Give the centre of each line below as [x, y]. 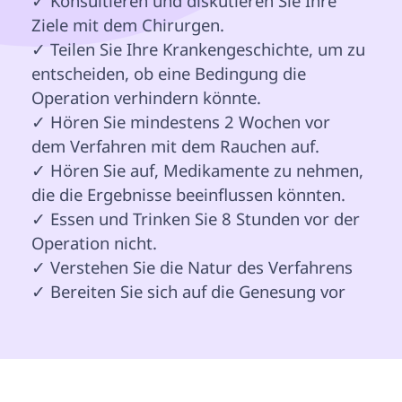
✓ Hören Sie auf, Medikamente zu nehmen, [200, 170]
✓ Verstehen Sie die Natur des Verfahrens [192, 267]
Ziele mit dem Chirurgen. [128, 25]
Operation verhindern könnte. [146, 98]
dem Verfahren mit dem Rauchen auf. [175, 146]
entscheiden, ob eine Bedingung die [171, 74]
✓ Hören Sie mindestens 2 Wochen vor [183, 122]
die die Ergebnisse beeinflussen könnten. [188, 195]
